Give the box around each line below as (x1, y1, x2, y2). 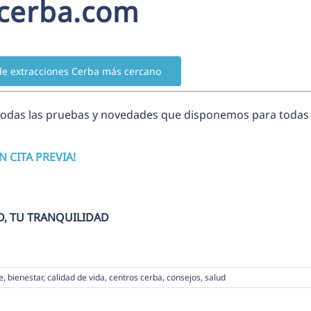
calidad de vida (47, 271, 105, 283)
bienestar (8, 271, 43, 283)
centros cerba (109, 271, 162, 283)
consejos (167, 271, 201, 283)
